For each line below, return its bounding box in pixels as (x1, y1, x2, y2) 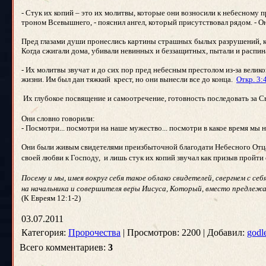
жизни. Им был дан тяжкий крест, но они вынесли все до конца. (21, 75, 236, 84)
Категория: (21, 227, 68, 237)
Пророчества (68, 227, 121, 237)
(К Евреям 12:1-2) (21, 194, 81, 202)
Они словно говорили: (21, 114, 100, 123)
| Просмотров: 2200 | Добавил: (121, 227, 247, 237)
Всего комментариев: (20, 242, 108, 252)
